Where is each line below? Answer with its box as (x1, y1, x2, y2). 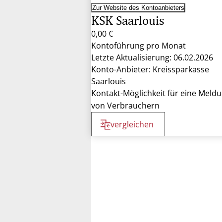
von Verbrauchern (91, 100, 160, 111)
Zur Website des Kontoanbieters (92, 4, 184, 11)
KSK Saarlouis (91, 13, 165, 28)
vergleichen (111, 119, 154, 130)
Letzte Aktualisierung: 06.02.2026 (91, 52, 213, 63)
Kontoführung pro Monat (91, 40, 186, 51)
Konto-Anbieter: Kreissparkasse (91, 64, 209, 75)
